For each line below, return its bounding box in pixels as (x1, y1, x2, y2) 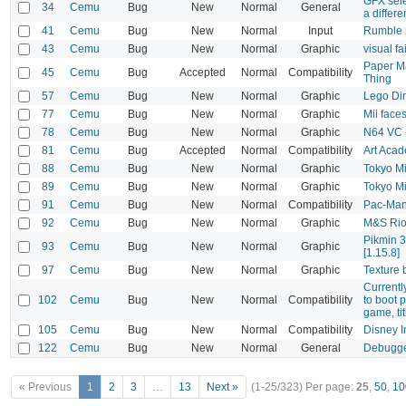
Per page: (305, 381, 356, 394)
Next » (207, 381, 238, 394)
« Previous (19, 381, 72, 394)
